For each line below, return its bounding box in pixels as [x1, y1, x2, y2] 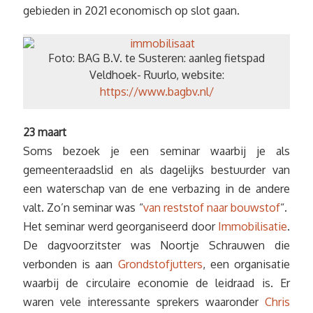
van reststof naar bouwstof [143, 200, 281, 214]
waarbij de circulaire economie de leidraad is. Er [23, 275, 290, 290]
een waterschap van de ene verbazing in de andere [23, 181, 290, 196]
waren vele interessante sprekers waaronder [23, 294, 265, 309]
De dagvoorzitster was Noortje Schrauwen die [23, 238, 290, 252]
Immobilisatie [218, 219, 287, 233]
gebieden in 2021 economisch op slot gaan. [23, 3, 240, 17]
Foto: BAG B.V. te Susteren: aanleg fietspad [48, 51, 265, 65]
